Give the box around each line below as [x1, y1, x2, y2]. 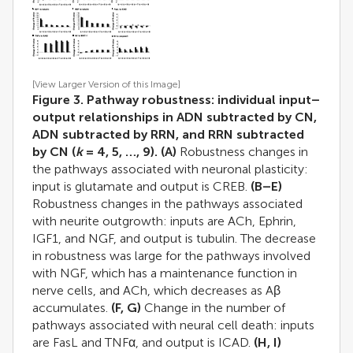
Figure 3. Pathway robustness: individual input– [32, 92, 320, 108]
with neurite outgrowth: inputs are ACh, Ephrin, [32, 214, 296, 229]
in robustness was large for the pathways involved [32, 248, 310, 264]
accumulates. [32, 300, 111, 316]
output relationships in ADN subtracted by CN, [32, 110, 317, 125]
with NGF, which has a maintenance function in [32, 266, 297, 281]
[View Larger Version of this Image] [32, 79, 180, 91]
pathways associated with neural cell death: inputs [32, 318, 314, 333]
